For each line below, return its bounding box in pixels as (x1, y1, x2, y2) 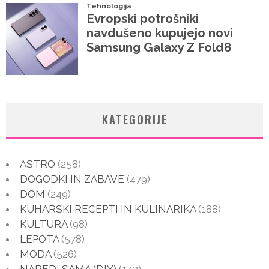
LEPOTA (20, 232, 59, 245)
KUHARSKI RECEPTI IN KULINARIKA (20, 202, 196, 215)
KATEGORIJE (101, 111, 168, 127)
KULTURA (20, 217, 67, 230)
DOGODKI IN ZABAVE (20, 172, 124, 185)
